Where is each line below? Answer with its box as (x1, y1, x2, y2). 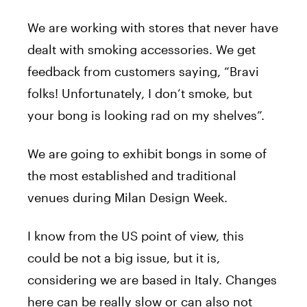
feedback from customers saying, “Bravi (27, 64, 259, 79)
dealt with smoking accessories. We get (27, 42, 256, 58)
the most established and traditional (27, 168, 236, 184)
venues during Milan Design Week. (27, 190, 228, 206)
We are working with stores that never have (27, 20, 278, 36)
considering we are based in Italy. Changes (27, 272, 277, 288)
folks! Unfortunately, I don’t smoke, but (27, 86, 252, 101)
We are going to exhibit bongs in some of (27, 146, 267, 162)
